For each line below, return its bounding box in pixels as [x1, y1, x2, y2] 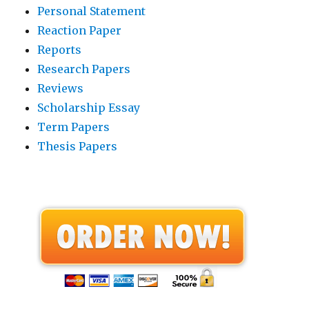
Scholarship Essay [37, 100, 141, 114]
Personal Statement [37, 3, 146, 18]
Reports [37, 42, 82, 57]
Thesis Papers [37, 139, 118, 153]
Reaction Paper [37, 23, 122, 37]
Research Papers [37, 61, 131, 76]
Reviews [37, 81, 84, 95]
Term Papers [37, 119, 110, 134]
